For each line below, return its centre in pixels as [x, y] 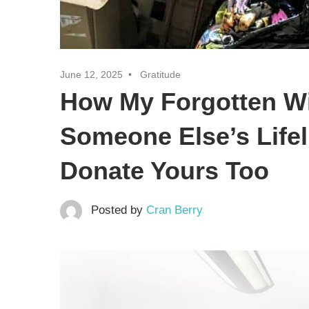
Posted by [118, 210]
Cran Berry [174, 210]
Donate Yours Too [168, 170]
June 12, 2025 [91, 74]
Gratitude [160, 74]
